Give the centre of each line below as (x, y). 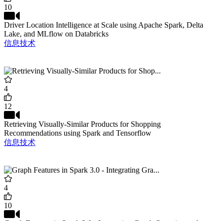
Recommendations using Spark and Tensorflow (78, 133)
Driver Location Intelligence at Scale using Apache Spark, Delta (104, 25)
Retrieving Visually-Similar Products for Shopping (82, 124)
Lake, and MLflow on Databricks (56, 34)
